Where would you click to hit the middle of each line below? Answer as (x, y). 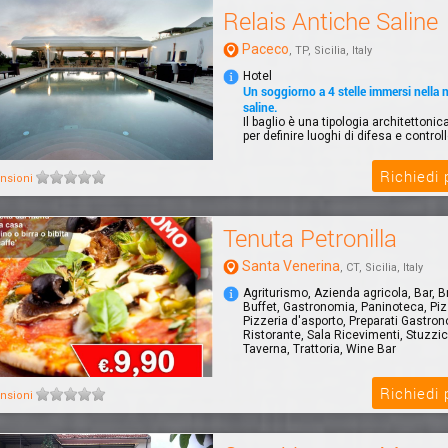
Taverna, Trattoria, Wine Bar (319, 348)
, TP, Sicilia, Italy (330, 50)
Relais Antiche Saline (330, 20)
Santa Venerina (291, 265)
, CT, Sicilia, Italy (381, 267)
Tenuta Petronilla (310, 237)
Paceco (265, 48)
